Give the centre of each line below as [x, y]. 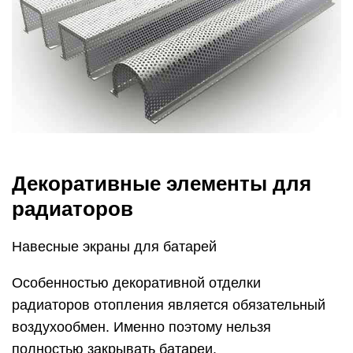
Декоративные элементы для [162, 183]
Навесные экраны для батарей [114, 246]
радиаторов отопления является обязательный [169, 305]
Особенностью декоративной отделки [136, 282]
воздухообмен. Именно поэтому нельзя [141, 327]
